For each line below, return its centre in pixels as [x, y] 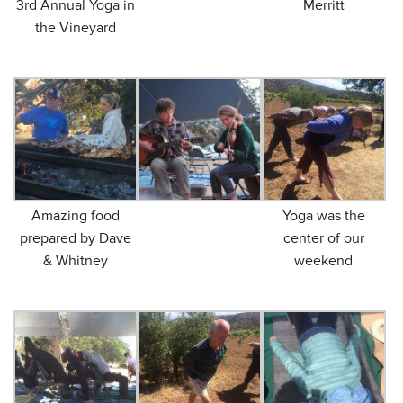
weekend [324, 261]
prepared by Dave [75, 239]
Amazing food [75, 216]
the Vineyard [75, 27]
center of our [323, 239]
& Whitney [75, 261]
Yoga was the [323, 216]
